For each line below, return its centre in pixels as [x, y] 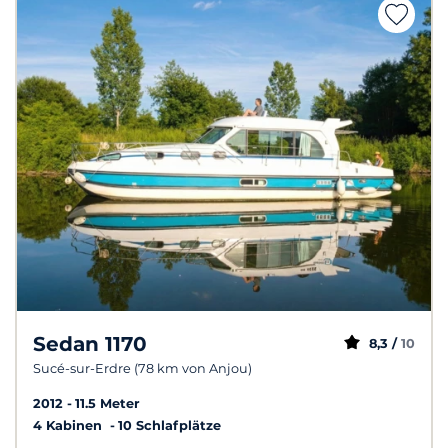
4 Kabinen [69, 425]
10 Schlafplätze [169, 425]
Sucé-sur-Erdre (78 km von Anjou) [142, 369]
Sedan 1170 [90, 344]
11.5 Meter [107, 403]
